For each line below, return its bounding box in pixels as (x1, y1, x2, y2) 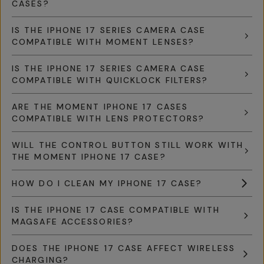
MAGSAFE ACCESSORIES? (12, 216, 134, 227)
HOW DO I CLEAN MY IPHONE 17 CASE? (12, 178, 203, 189)
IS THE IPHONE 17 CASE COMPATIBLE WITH (12, 204, 220, 215)
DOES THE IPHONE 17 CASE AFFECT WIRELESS (12, 243, 235, 253)
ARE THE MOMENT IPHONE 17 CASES (12, 101, 188, 112)
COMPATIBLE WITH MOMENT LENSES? (12, 37, 194, 47)
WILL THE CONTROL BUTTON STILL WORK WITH (12, 140, 243, 150)
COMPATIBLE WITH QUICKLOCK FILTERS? (12, 75, 209, 85)
